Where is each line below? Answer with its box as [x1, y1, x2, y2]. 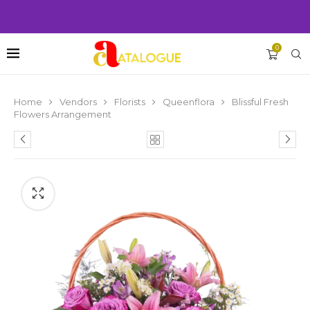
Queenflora [163, 96, 215, 107]
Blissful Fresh [232, 96, 289, 107]
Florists [114, 96, 145, 107]
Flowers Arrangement [14, 109, 111, 120]
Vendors [60, 96, 97, 107]
